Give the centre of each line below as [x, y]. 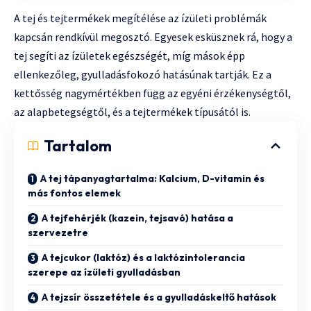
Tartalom [78, 146]
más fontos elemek [74, 193]
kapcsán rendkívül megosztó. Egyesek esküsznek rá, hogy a [153, 37]
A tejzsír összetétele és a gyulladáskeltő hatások [159, 297]
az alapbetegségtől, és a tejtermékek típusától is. [132, 112]
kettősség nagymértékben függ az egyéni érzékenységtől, [152, 93]
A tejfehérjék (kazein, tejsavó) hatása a [137, 218]
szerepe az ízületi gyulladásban [104, 272]
